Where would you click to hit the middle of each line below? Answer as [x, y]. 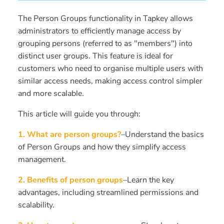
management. [42, 160]
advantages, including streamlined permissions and [108, 193]
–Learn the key [148, 180]
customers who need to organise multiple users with [110, 69]
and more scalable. [51, 94]
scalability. [36, 205]
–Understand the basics [162, 135]
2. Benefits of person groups [70, 180]
